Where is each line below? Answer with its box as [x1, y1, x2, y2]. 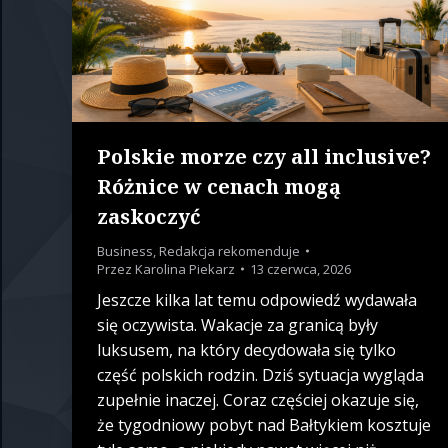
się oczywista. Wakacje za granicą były [97, 314, 378, 337]
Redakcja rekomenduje [159, 242, 300, 261]
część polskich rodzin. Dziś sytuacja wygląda [97, 364, 424, 387]
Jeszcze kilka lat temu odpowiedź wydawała [97, 289, 417, 312]
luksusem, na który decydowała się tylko [97, 339, 396, 362]
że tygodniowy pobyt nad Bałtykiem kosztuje [97, 414, 431, 437]
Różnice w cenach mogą [97, 173, 341, 201]
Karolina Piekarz [135, 260, 235, 279]
